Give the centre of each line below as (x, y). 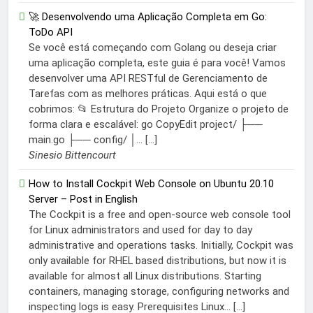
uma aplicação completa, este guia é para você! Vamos (157, 63)
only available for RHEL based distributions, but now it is (158, 261)
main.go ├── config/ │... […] (93, 140)
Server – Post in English (83, 199)
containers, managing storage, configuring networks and (159, 292)
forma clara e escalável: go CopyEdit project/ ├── (146, 125)
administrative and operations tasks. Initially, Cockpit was (161, 246)
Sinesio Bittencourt (72, 155)
